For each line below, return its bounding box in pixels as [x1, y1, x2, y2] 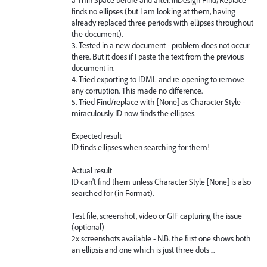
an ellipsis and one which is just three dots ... [72, 244, 215, 256]
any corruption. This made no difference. [72, 85, 203, 96]
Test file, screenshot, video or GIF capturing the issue [72, 210, 242, 222]
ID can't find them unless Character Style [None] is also [72, 176, 251, 187]
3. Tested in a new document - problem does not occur [72, 39, 249, 51]
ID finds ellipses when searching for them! [72, 142, 210, 153]
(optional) [72, 222, 104, 233]
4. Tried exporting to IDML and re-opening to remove [72, 73, 244, 85]
